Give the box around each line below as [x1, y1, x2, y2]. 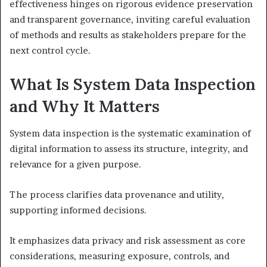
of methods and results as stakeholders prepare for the [10, 29, 246, 41]
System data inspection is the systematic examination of [10, 127, 251, 139]
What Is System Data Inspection [10, 74, 256, 95]
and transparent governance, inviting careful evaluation [10, 14, 250, 26]
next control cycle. [10, 45, 91, 57]
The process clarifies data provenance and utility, [10, 188, 224, 200]
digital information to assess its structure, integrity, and [10, 142, 248, 154]
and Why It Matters [10, 96, 160, 117]
